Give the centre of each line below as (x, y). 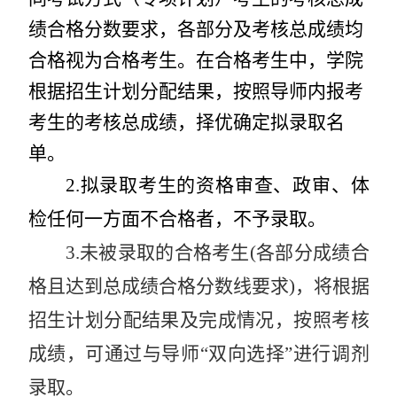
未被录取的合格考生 (164, 252)
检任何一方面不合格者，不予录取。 (177, 218)
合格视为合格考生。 (112, 60)
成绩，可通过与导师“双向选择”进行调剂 (198, 353)
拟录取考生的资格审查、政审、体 (224, 185)
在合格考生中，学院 (279, 60)
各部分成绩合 (312, 252)
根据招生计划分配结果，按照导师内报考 (195, 91)
